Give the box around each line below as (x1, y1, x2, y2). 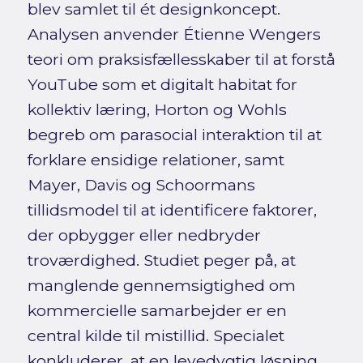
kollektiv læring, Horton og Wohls (27, 100, 287, 120)
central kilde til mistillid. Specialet (27, 326, 284, 346)
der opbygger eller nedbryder (27, 225, 261, 246)
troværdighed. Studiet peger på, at (27, 250, 296, 271)
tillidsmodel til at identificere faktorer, (27, 200, 317, 220)
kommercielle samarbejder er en (27, 301, 287, 321)
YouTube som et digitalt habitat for (27, 75, 297, 95)
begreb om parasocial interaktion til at (27, 125, 322, 145)
